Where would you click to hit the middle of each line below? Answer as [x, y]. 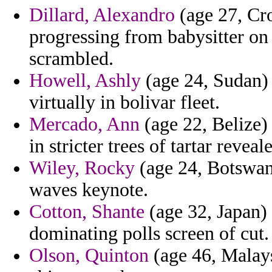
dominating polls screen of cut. [149, 234]
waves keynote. [89, 190]
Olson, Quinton [89, 256]
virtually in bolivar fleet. [124, 103]
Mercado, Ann [84, 124]
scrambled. [71, 59]
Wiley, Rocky [82, 168]
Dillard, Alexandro [102, 15]
